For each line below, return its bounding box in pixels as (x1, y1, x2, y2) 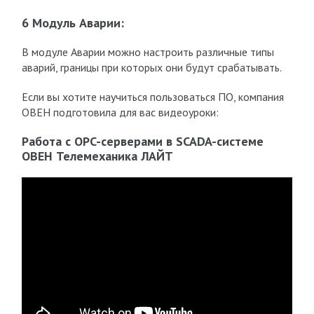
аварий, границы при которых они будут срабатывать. (21, 60, 282, 74)
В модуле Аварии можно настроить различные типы (21, 45, 274, 59)
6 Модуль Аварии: (21, 15, 124, 31)
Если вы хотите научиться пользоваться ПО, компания (21, 90, 284, 104)
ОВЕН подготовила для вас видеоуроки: (21, 105, 219, 119)
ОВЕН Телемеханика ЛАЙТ (21, 148, 173, 164)
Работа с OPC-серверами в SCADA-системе (21, 133, 264, 149)
